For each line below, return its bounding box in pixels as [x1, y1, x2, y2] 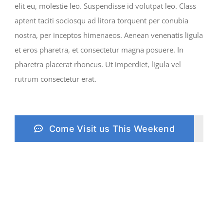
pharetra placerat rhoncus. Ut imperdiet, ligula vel [15, 59, 181, 69]
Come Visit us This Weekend [49, 123, 175, 134]
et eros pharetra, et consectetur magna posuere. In [15, 44, 183, 54]
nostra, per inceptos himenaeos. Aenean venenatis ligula [15, 30, 203, 40]
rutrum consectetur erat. [15, 73, 96, 84]
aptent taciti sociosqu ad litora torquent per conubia [15, 15, 188, 25]
